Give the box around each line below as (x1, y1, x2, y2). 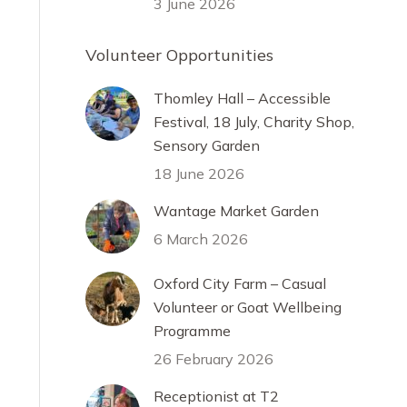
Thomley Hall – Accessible (154, 89, 331, 107)
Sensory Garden (154, 136, 260, 154)
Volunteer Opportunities (85, 45, 273, 65)
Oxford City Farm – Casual (154, 274, 326, 293)
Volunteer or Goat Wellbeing (154, 298, 342, 316)
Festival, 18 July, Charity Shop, (154, 113, 354, 131)
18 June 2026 (154, 164, 244, 183)
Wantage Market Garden (154, 202, 319, 220)
